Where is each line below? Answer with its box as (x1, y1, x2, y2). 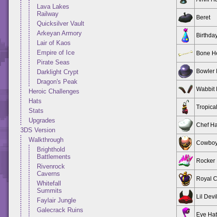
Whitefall (37, 180, 61, 187)
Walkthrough (29, 136, 63, 143)
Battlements (37, 153, 71, 160)
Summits (37, 187, 62, 194)
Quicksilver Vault (37, 20, 84, 27)
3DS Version (20, 126, 55, 134)
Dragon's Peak (37, 78, 77, 85)
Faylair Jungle (37, 197, 76, 204)
